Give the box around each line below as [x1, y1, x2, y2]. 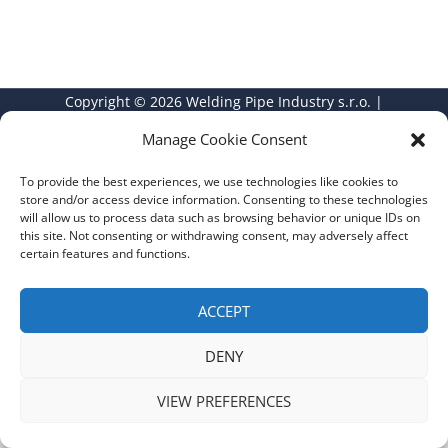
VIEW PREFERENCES [157, 390, 291, 411]
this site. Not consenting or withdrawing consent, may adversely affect [20, 227, 408, 244]
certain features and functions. [20, 245, 190, 262]
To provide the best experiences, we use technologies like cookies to [20, 173, 398, 190]
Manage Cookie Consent [141, 129, 307, 149]
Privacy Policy [206, 116, 295, 136]
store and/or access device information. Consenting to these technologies [20, 191, 428, 208]
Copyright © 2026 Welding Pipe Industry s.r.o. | [65, 91, 383, 111]
